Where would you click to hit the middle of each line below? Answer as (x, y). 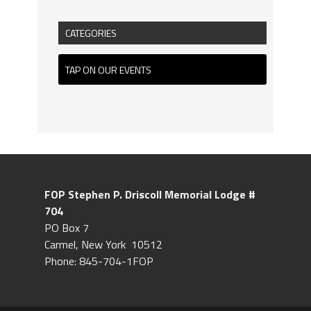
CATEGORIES (91, 33)
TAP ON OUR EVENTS (108, 69)
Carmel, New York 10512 (103, 244)
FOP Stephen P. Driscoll (104, 194)
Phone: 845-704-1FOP (99, 261)
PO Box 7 (67, 227)
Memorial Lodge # (210, 194)
